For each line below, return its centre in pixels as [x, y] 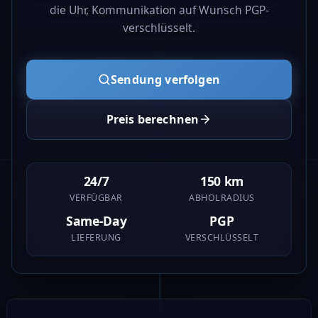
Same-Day [97, 220]
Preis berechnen [153, 119]
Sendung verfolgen [165, 79]
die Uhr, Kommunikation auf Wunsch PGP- [159, 10]
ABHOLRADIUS [222, 198]
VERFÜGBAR [96, 198]
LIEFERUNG [96, 237]
